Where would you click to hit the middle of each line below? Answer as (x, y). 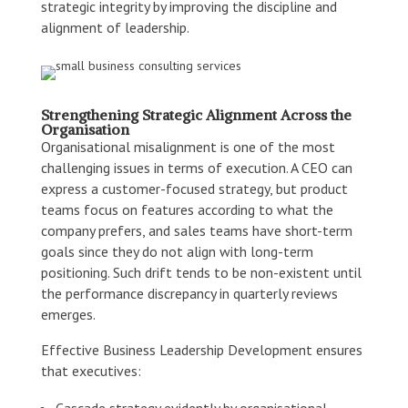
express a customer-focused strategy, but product (194, 188)
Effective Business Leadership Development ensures (201, 349)
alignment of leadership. (115, 27)
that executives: (91, 370)
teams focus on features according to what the (187, 209)
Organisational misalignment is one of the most (188, 146)
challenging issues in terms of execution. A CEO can (196, 167)
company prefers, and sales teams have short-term (196, 230)
